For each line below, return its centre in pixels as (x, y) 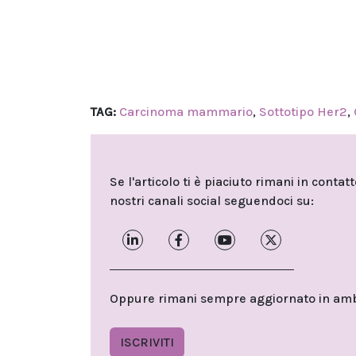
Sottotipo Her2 (303, 112)
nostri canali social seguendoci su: (212, 201)
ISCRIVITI (147, 342)
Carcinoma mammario (186, 112)
